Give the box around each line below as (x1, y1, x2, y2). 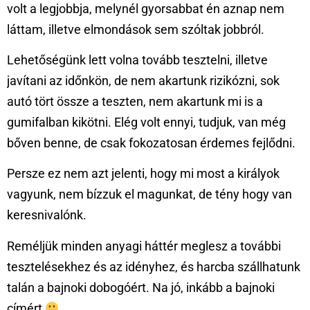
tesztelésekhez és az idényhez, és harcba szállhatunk (7, 259, 300, 274)
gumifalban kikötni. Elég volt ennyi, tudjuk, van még (7, 114, 286, 129)
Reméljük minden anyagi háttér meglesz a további (7, 238, 281, 253)
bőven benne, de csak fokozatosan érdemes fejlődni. (7, 135, 295, 150)
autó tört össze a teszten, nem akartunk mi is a (7, 93, 263, 109)
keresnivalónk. (7, 208, 86, 223)
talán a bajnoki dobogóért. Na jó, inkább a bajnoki (7, 280, 275, 295)
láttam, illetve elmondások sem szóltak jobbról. (7, 21, 264, 37)
